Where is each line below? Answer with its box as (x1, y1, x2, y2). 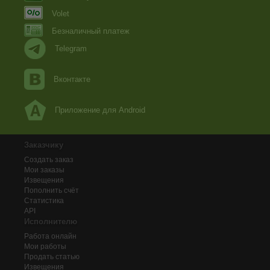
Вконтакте (54, 75, 90, 84)
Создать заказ (24, 155, 74, 164)
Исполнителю (24, 217, 77, 226)
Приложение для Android (55, 105, 145, 115)
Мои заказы (24, 166, 64, 174)
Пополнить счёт (24, 186, 79, 195)
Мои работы (24, 242, 66, 251)
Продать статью (24, 253, 80, 261)
